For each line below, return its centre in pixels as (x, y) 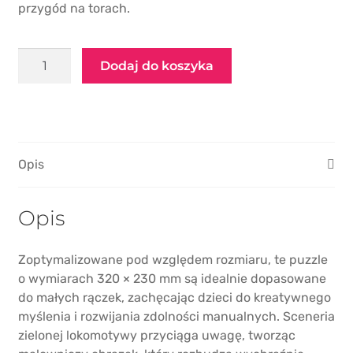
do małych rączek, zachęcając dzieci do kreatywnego (174, 297)
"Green (37, 95)
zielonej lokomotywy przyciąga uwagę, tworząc (156, 335)
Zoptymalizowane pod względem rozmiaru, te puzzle (173, 259)
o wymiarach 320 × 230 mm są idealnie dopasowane (172, 278)
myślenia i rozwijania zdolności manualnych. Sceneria (176, 316)
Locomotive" (54, 113)
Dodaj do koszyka (157, 66)
